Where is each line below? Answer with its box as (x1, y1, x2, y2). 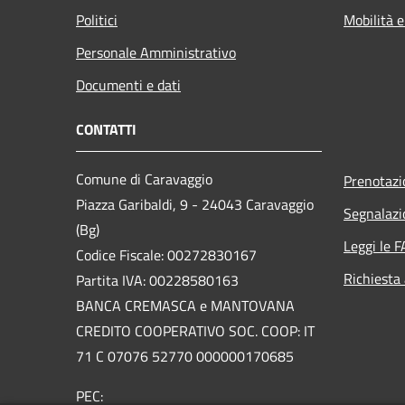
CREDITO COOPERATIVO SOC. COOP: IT (76, 320, 315, 343)
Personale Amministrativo (76, 42, 236, 64)
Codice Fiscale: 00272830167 (76, 244, 257, 267)
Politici (76, 9, 118, 32)
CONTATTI (76, 118, 137, 141)
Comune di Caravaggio (76, 168, 212, 191)
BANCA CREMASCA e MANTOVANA (76, 295, 295, 317)
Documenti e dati (76, 74, 181, 97)
